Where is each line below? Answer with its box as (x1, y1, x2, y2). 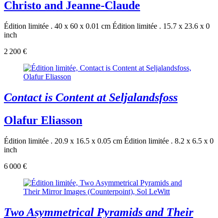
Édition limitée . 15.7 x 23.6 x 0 (112, 22, 210, 31)
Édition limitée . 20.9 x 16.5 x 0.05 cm (4, 136, 122, 145)
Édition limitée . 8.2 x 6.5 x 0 (124, 136, 214, 145)
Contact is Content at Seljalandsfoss (4, 91, 178, 104)
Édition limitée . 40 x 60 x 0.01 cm (4, 22, 110, 31)
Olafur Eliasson (4, 114, 82, 127)
